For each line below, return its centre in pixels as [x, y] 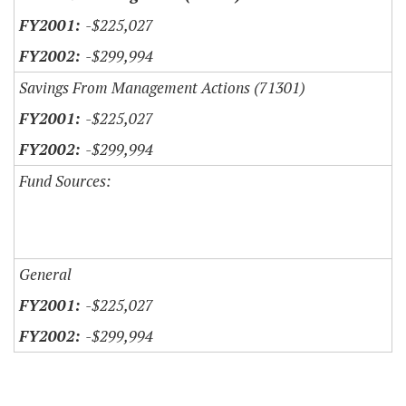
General [45, 275]
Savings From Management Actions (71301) [162, 88]
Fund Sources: [65, 181]
